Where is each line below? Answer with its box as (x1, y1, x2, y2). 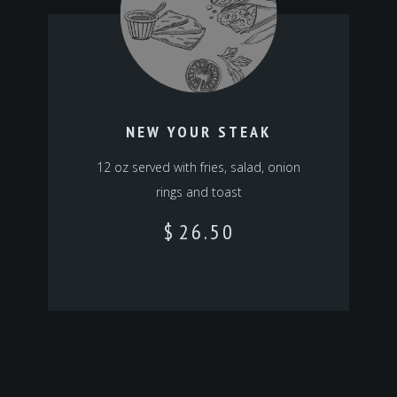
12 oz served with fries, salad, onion (97, 159, 300, 176)
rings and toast (155, 183, 242, 201)
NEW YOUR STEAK (126, 121, 271, 143)
